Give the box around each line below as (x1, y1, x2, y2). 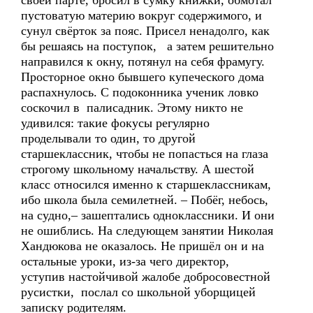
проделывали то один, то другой (21, 131, 196, 145)
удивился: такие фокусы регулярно (21, 116, 210, 130)
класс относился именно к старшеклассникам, (21, 177, 271, 191)
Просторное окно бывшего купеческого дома (21, 70, 264, 84)
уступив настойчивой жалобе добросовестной (21, 270, 270, 284)
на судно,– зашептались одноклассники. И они (21, 208, 275, 222)
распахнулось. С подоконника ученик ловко (21, 85, 259, 99)
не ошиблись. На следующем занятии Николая (21, 224, 273, 238)
